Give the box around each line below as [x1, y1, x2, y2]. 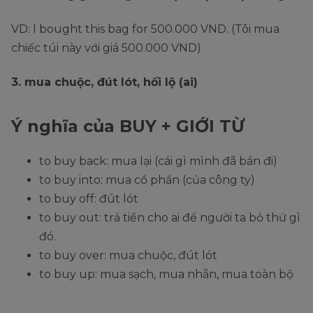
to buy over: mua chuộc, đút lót [39, 249, 217, 263]
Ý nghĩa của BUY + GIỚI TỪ [11, 116, 245, 137]
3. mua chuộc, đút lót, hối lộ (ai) [11, 75, 198, 89]
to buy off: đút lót [39, 192, 138, 206]
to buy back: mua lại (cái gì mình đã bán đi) [39, 154, 277, 168]
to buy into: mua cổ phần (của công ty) [39, 173, 255, 187]
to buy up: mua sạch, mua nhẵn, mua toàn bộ [39, 268, 293, 282]
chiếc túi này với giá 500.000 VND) [11, 41, 201, 55]
